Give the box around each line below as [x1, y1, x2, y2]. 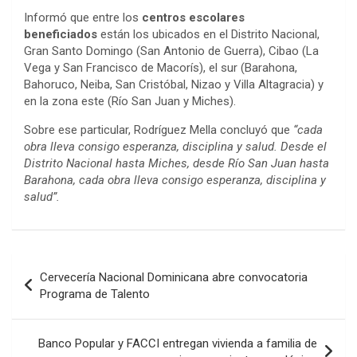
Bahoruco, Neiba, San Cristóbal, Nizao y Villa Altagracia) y [24, 76, 324, 92]
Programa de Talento [40, 286, 153, 301]
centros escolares [142, 10, 245, 25]
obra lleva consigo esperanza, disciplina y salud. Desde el [24, 139, 327, 154]
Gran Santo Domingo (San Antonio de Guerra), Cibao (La [24, 43, 319, 58]
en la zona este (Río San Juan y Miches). [24, 93, 236, 108]
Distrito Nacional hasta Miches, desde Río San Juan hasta [24, 155, 329, 171]
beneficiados [24, 26, 97, 41]
